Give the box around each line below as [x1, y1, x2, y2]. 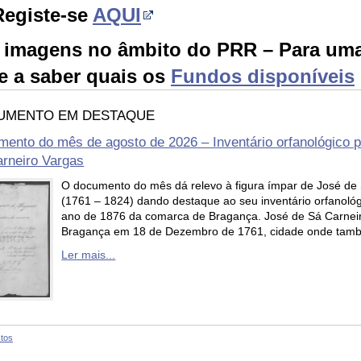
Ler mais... [61, 248, 116, 261]
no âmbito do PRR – [88, 39, 273, 60]
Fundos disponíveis [171, 65, 355, 87]
